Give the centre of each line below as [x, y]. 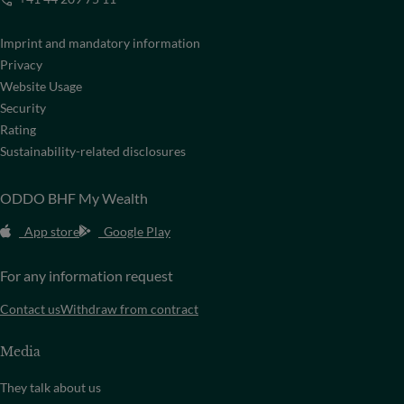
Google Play [137, 231]
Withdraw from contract [129, 308]
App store [52, 231]
